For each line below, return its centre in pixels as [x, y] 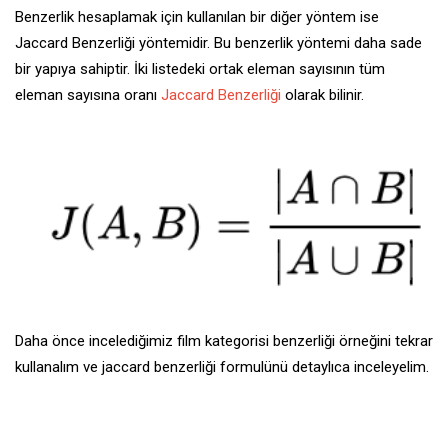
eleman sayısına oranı [88, 95]
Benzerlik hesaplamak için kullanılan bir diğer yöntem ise [197, 17]
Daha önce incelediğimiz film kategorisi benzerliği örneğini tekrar [224, 340]
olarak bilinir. [324, 95]
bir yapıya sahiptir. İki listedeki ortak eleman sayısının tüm [200, 69]
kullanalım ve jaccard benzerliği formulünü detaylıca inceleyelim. [224, 366]
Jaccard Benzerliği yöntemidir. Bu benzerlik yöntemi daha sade [218, 43]
